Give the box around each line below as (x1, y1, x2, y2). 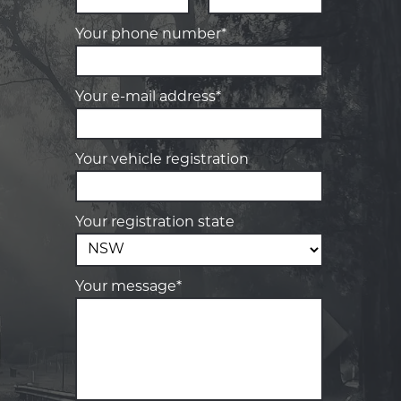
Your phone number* (74, 28, 226, 42)
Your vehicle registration (74, 153, 249, 167)
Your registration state (74, 216, 235, 230)
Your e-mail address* (74, 90, 221, 105)
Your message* (74, 280, 182, 294)
